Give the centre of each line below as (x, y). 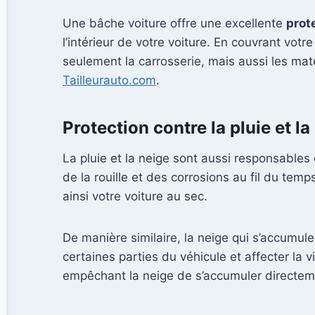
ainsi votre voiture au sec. (135, 197)
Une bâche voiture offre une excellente (174, 24)
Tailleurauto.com (109, 81)
